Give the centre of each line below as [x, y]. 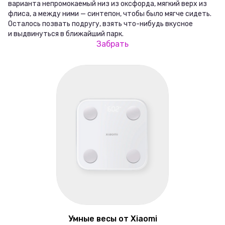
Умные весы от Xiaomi [113, 219]
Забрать [113, 44]
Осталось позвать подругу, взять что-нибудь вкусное [100, 24]
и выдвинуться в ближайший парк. [66, 34]
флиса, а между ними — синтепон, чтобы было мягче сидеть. [110, 14]
